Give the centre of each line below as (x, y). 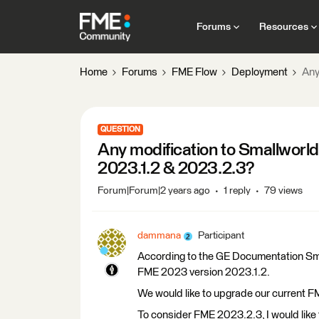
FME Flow (194, 72)
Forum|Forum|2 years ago (154, 191)
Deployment (260, 72)
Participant (221, 236)
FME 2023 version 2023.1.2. (204, 272)
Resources (283, 27)
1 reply (237, 191)
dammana (159, 236)
